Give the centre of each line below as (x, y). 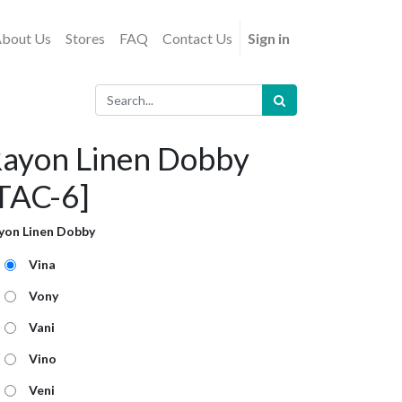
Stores (85, 38)
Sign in (269, 38)
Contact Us (197, 38)
